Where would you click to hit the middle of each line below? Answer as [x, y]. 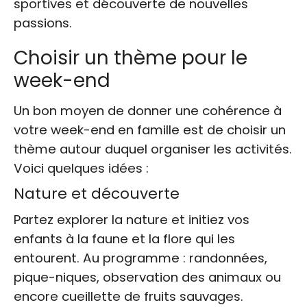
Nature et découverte [97, 193]
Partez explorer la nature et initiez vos [132, 219]
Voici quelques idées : [81, 168]
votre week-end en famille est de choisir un [150, 130]
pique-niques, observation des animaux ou [147, 277]
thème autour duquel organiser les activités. [153, 149]
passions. [43, 23]
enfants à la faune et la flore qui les [124, 238]
